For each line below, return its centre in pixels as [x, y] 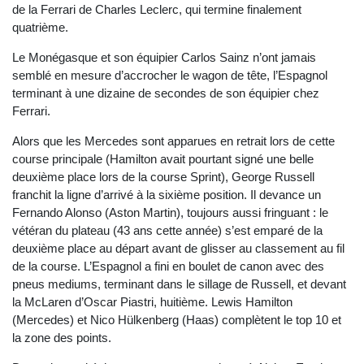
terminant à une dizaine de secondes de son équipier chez [166, 93]
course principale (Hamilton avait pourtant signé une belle [163, 159]
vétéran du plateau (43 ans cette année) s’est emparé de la [167, 231]
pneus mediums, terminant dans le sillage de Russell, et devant [179, 284]
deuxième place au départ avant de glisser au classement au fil [178, 249]
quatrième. [40, 28]
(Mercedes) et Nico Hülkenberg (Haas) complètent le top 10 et [177, 320]
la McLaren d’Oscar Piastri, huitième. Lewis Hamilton [152, 302]
